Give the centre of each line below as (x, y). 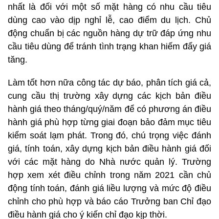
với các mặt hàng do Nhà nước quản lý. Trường (109, 162)
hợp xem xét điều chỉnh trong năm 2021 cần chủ (109, 175)
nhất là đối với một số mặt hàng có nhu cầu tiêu (109, 7)
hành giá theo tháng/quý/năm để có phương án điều (109, 109)
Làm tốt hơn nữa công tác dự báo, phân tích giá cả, (109, 82)
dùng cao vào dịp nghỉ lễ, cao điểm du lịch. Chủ (109, 20)
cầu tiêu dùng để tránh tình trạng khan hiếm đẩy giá (109, 46)
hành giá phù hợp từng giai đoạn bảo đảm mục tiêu (109, 122)
